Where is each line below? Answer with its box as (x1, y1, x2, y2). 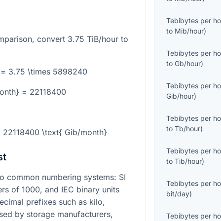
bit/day (166, 189, 190, 198)
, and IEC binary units (40, 184, 119, 195)
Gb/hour (175, 59, 201, 68)
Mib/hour (175, 27, 204, 36)
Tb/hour (175, 124, 201, 133)
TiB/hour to (84, 34, 128, 44)
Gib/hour (166, 92, 194, 101)
